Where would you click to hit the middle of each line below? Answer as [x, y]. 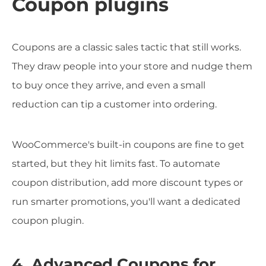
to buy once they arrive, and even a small [109, 85]
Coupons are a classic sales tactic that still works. [126, 47]
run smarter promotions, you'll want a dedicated [126, 201]
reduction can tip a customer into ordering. [114, 104]
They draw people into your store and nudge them [132, 66]
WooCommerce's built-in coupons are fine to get [128, 144]
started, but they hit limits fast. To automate [116, 163]
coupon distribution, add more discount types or [127, 182]
